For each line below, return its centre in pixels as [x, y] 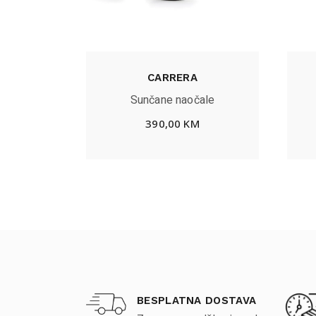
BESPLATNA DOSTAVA [197, 300]
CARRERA [172, 78]
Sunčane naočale [172, 100]
